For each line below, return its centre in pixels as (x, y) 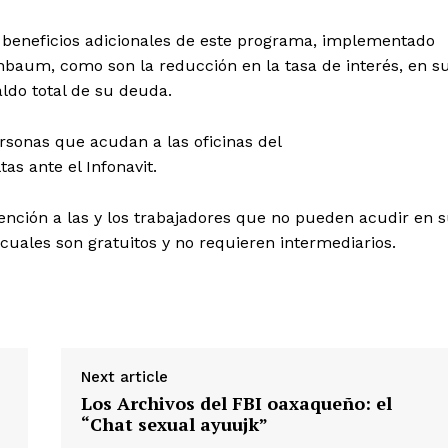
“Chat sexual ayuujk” (174, 423)
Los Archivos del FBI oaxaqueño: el (236, 402)
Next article (124, 376)
